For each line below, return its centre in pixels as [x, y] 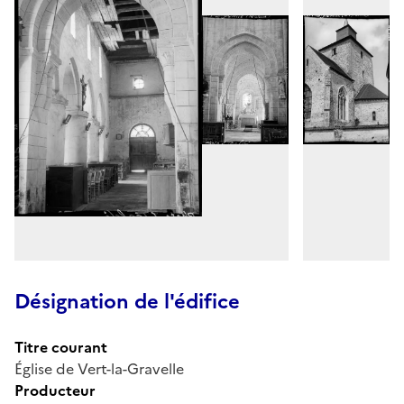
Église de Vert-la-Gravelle [99, 368]
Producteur [55, 390]
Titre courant [61, 347]
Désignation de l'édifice [127, 301]
